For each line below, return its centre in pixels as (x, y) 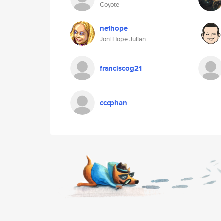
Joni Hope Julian (123, 39)
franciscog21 (121, 68)
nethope (114, 28)
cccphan (113, 103)
